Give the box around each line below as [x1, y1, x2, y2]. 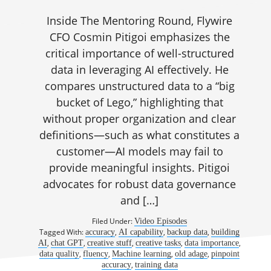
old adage [175, 249, 208, 258]
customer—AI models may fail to [56, 144, 223, 158]
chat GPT [51, 238, 84, 247]
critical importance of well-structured [45, 46, 234, 60]
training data [134, 260, 178, 269]
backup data [167, 227, 208, 237]
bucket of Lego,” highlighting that [56, 95, 223, 109]
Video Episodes [134, 217, 188, 226]
